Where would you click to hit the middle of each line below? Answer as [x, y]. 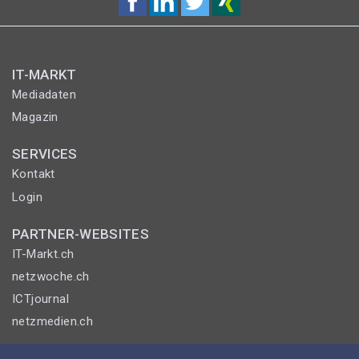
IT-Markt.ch [43, 254]
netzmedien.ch [53, 322]
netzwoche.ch [51, 276]
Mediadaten [44, 94]
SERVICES [45, 154]
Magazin [35, 117]
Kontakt [34, 174]
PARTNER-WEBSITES [81, 234]
